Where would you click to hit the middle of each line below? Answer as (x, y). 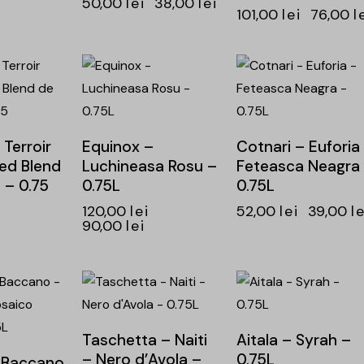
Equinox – (117, 147)
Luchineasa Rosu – (149, 167)
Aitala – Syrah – (293, 340)
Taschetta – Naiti (144, 340)
